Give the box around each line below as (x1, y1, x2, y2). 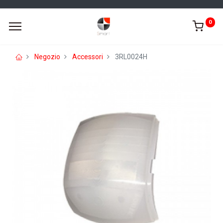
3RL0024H (115, 53, 147, 61)
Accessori (72, 53, 103, 61)
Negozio (34, 53, 60, 61)
